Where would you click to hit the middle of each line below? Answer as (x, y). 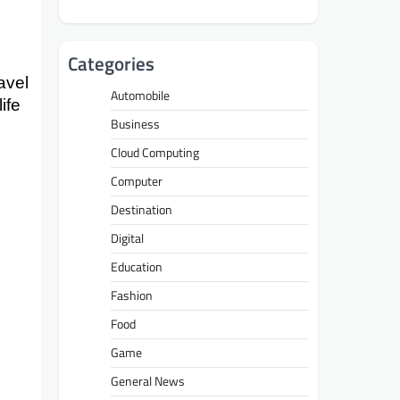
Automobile (140, 96)
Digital (127, 239)
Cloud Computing (155, 153)
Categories (111, 64)
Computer (137, 182)
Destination (142, 210)
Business (135, 125)
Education (137, 267)
